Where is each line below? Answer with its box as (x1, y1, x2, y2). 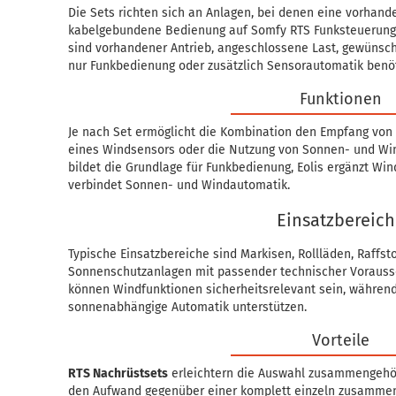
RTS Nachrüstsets (68, 365, 169, 381)
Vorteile (312, 330, 370, 350)
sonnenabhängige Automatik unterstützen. (68, 299, 308, 315)
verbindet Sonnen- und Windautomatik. (68, 177, 291, 193)
